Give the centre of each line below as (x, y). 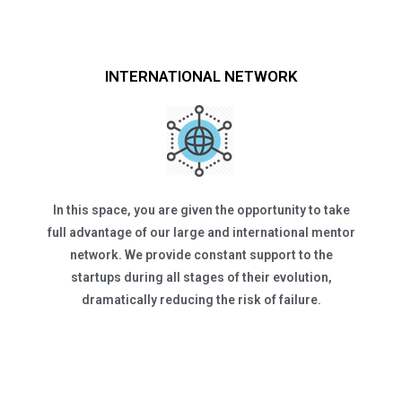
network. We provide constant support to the (201, 255)
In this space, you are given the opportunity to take (201, 210)
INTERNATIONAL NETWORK (201, 76)
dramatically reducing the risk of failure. (201, 300)
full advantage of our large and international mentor (201, 232)
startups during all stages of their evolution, (201, 277)
